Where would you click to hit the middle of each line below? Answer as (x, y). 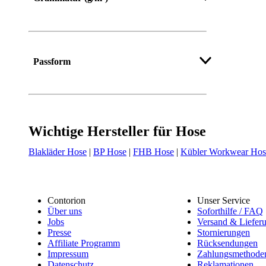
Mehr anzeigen (58, 46)
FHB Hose (153, 152)
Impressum (68, 254)
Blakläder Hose (58, 152)
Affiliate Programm (84, 243)
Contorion (66, 201)
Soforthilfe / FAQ (230, 211)
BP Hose (110, 152)
